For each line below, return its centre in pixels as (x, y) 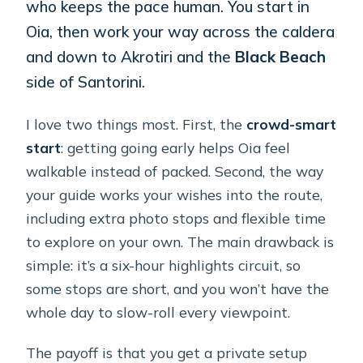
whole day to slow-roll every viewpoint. (158, 312)
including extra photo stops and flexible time (176, 218)
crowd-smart (292, 124)
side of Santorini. (86, 81)
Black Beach (281, 56)
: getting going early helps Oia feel (176, 148)
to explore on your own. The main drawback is (180, 242)
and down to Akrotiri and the (131, 56)
